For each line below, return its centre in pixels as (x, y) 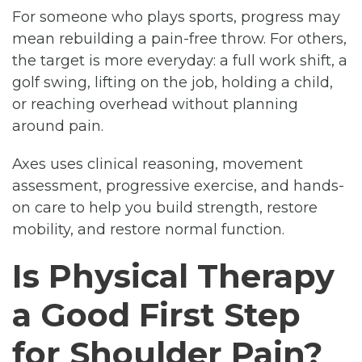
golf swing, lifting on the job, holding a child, (173, 82)
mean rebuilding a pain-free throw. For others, (179, 38)
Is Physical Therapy (173, 276)
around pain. (58, 126)
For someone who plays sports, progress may (176, 17)
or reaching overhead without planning (155, 104)
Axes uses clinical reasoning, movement (158, 164)
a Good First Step (156, 314)
